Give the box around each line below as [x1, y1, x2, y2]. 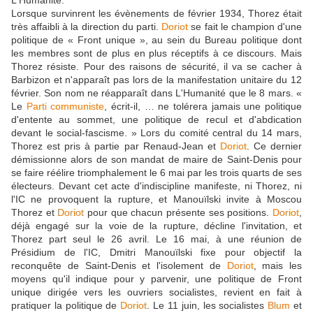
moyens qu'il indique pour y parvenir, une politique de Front [11, 273, 302, 285]
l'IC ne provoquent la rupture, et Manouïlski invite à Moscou [11, 194, 302, 205]
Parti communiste [26, 101, 105, 112]
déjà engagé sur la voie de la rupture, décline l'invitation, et [11, 220, 302, 232]
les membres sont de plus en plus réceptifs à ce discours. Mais [11, 48, 302, 59]
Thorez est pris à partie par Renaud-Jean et [11, 140, 220, 152]
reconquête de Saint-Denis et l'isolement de [11, 260, 227, 272]
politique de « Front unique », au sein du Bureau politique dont [11, 34, 302, 46]
